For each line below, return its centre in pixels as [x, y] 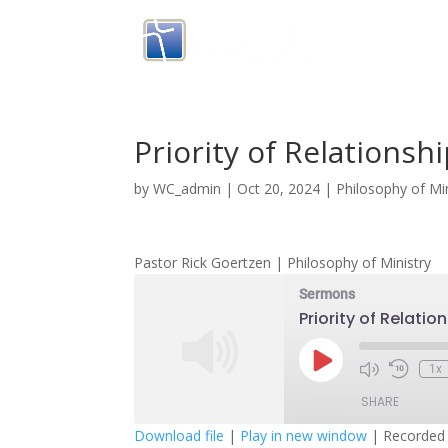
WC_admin [187, 188]
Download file [179, 435]
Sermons [327, 294]
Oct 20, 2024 [279, 188]
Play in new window [304, 435]
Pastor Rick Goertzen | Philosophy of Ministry [283, 262]
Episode [343, 381]
